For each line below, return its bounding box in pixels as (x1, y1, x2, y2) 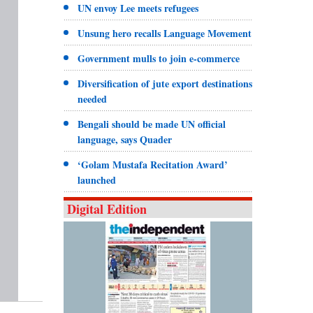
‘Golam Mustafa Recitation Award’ (77, 156, 228, 172)
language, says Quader (77, 131, 172, 147)
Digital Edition (66, 199, 147, 218)
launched (77, 172, 116, 187)
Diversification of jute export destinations (77, 75, 252, 91)
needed (77, 91, 107, 106)
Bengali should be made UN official (77, 116, 226, 131)
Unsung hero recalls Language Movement (77, 25, 252, 41)
